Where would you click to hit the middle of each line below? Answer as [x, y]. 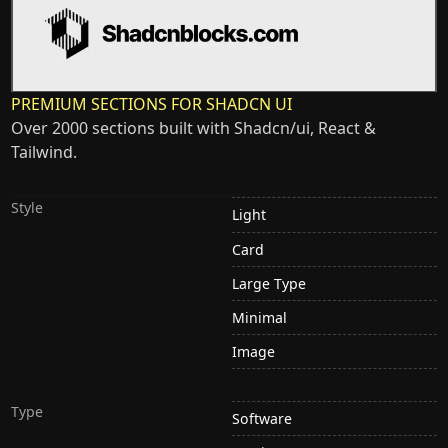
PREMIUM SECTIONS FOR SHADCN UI [152, 104]
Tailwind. [44, 152]
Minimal [259, 317]
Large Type [269, 283]
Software [262, 419]
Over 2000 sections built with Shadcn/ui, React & [194, 128]
